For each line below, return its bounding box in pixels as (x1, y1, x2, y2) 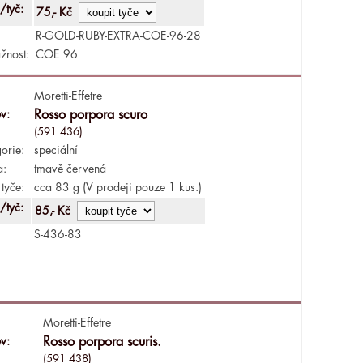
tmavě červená (33, 162, 106, 174)
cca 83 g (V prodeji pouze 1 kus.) (33, 181, 202, 193)
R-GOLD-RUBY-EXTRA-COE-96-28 (35, 29, 201, 41)
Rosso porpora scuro (33, 108, 147, 122)
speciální (33, 143, 78, 156)
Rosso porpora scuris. (42, 335, 161, 348)
